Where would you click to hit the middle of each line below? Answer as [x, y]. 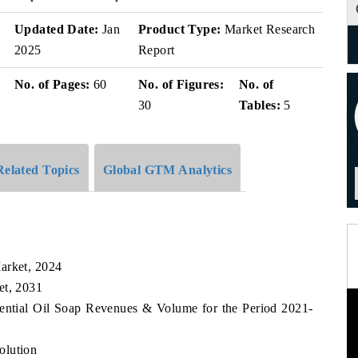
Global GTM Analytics [167, 169]
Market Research [268, 29]
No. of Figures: [181, 84]
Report [157, 50]
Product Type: [180, 29]
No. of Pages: [52, 84]
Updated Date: [57, 29]
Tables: [260, 105]
